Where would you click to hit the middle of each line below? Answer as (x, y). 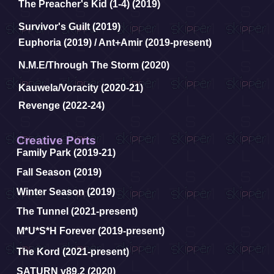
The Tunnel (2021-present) (77, 211)
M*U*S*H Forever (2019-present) (91, 231)
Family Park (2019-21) (66, 153)
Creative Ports (56, 140)
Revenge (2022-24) (61, 106)
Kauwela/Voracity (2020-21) (81, 88)
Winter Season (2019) (66, 192)
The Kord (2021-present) (73, 252)
